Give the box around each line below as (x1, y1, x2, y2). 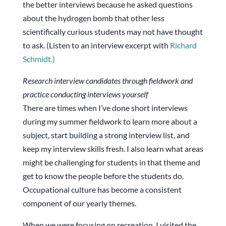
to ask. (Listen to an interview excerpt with (22, 40, 170, 50)
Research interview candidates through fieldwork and (22, 76, 193, 86)
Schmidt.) (22, 54, 55, 64)
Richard (169, 40, 197, 50)
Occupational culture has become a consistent (22, 185, 182, 195)
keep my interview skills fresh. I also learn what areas (22, 144, 203, 154)
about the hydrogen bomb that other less (22, 13, 164, 23)
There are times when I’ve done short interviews (22, 103, 188, 113)
